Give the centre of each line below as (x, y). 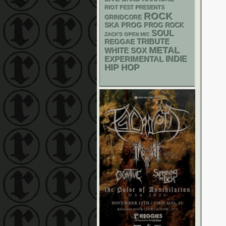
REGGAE (120, 42)
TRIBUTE (154, 42)
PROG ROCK (164, 26)
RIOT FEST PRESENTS (135, 8)
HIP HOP (122, 68)
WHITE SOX (126, 51)
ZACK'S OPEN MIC (127, 35)
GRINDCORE (124, 18)
